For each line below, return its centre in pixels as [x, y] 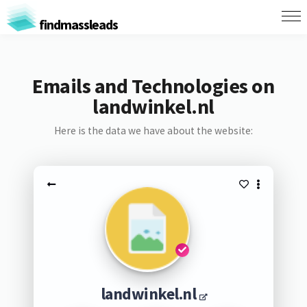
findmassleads [77, 24]
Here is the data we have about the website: [153, 131]
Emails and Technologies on [153, 86]
